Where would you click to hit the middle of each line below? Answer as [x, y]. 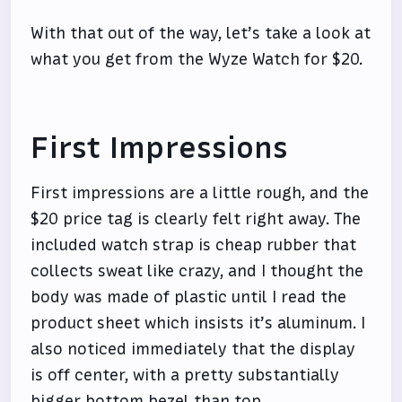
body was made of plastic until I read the [189, 297]
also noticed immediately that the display [193, 350]
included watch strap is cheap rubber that [194, 245]
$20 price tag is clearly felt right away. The [196, 219]
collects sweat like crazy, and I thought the [197, 271]
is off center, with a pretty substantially [185, 376]
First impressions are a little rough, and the [200, 193]
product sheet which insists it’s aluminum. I [198, 323]
